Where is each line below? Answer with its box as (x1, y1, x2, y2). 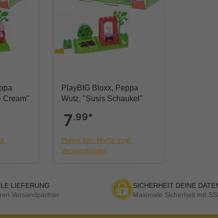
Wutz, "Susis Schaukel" (61, 94, 143, 103)
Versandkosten (61, 146, 107, 155)
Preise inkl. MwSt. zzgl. (61, 136, 132, 145)
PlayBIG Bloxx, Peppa (61, 84, 138, 92)
